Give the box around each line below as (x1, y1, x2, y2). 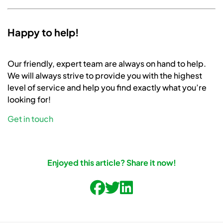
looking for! (7, 94, 51, 105)
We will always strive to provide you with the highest (7, 70, 202, 81)
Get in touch (7, 113, 53, 124)
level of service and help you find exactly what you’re (7, 82, 207, 93)
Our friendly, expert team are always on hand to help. (7, 58, 206, 69)
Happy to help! (7, 26, 79, 39)
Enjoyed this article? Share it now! (47, 157, 176, 168)
